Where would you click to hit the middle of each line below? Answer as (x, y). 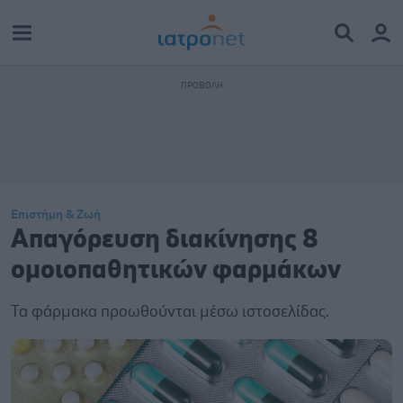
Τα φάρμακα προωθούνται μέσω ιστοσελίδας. (170, 312)
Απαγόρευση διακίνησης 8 (165, 240)
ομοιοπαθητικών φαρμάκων (176, 270)
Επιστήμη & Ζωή (56, 215)
